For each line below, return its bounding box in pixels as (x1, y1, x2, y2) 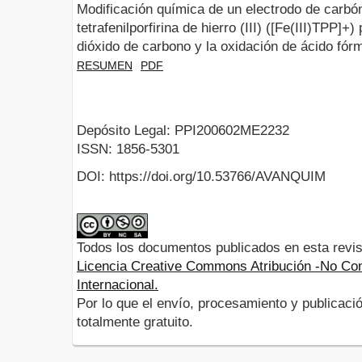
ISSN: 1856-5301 (77, 141, 179, 158)
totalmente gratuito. (77, 314, 193, 330)
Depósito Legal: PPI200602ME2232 (77, 123, 289, 139)
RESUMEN (77, 58, 133, 72)
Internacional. (77, 277, 158, 293)
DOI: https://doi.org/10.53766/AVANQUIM (77, 169, 326, 185)
